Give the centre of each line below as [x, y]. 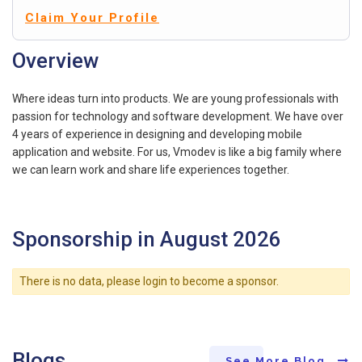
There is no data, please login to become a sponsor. [149, 282]
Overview [55, 60]
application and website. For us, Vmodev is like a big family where [177, 152]
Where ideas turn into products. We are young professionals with [175, 98]
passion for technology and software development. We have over [178, 116]
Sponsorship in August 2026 [147, 239]
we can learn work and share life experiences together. [151, 169]
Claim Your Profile [92, 17]
